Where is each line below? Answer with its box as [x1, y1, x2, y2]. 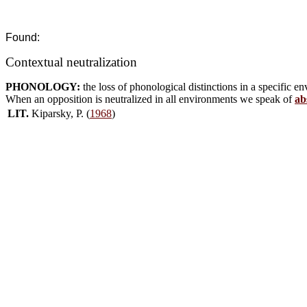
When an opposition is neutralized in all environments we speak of [5, 93, 295, 105]
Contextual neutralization [5, 55, 137, 69]
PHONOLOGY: [5, 81, 83, 93]
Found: [5, 32, 40, 43]
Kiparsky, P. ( [32, 108, 90, 119]
